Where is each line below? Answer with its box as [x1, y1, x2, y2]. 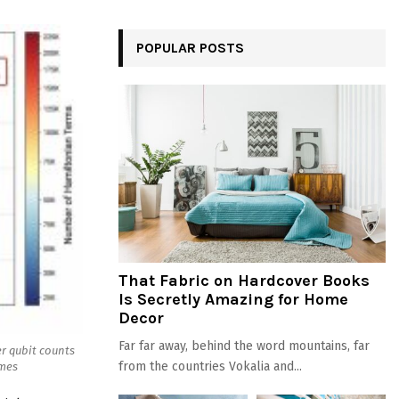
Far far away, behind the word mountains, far [118, 338, 370, 354]
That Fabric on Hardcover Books [118, 271, 370, 290]
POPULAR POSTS [136, 39, 244, 56]
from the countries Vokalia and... [118, 359, 302, 374]
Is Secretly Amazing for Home [118, 289, 348, 309]
